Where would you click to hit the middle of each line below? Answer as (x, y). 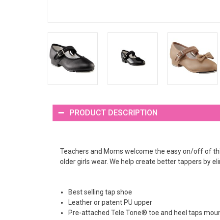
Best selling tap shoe (100, 192)
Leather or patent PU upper (110, 202)
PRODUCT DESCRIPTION (114, 112)
